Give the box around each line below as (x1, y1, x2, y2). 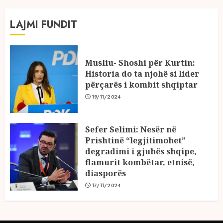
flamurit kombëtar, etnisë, (85, 156, 195, 168)
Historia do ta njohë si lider (85, 68, 199, 79)
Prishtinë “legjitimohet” (85, 134, 186, 146)
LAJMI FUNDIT (10, 17, 77, 32)
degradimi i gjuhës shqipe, (85, 145, 197, 157)
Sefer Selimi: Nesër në (85, 123, 176, 135)
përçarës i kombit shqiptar (85, 79, 198, 90)
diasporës (85, 167, 126, 179)
